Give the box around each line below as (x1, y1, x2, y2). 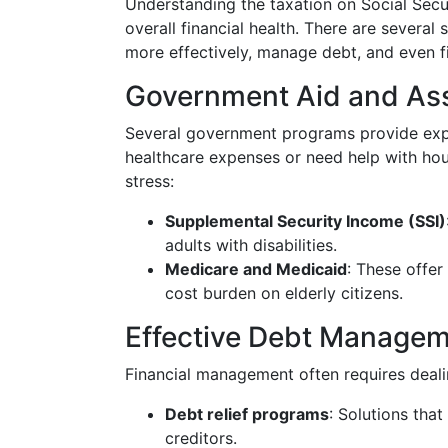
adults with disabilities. (165, 235, 337, 255)
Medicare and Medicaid (165, 259, 347, 279)
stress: (125, 171, 174, 191)
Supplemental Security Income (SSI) (165, 211, 446, 231)
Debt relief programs (165, 404, 329, 424)
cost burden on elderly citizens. (165, 283, 403, 303)
